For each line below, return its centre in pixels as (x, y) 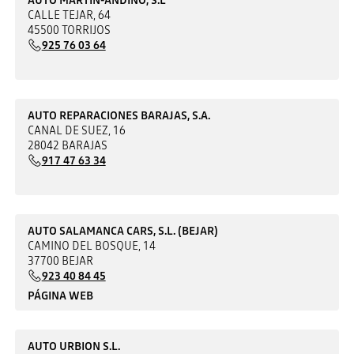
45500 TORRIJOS (69, 30)
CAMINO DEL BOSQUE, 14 (91, 245)
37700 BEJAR (60, 260)
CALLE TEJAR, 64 (69, 15)
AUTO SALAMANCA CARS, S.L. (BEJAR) (122, 230)
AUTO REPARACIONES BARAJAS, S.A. (119, 115)
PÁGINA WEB (60, 295)
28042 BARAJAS (67, 145)
